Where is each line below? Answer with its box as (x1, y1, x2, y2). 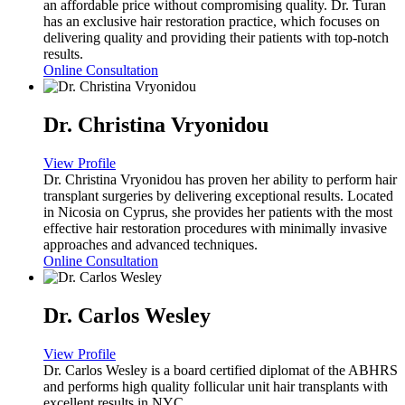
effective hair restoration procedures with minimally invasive (43, 220, 387, 236)
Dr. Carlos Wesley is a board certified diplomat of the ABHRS (43, 362, 398, 378)
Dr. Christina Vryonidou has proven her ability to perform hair (43, 171, 397, 187)
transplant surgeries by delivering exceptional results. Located (43, 187, 393, 203)
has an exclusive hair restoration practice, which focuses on (43, 14, 380, 29)
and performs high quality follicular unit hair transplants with (43, 378, 388, 394)
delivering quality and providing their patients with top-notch (43, 30, 389, 45)
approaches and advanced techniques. (43, 236, 258, 252)
